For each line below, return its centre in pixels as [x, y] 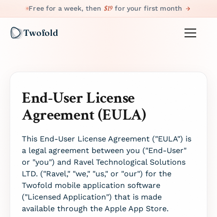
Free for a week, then [66, 8]
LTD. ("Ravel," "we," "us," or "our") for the [97, 174]
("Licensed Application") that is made [92, 197]
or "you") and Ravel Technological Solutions [104, 162]
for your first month [148, 8]
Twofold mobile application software [91, 185]
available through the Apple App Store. [95, 209]
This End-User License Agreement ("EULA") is [107, 139]
